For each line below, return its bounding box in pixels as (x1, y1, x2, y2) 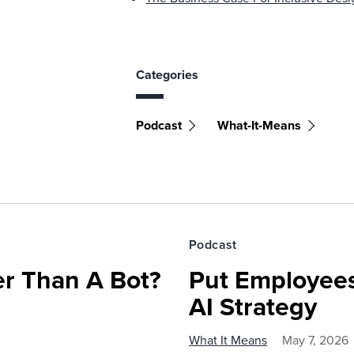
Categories (136, 66, 199, 84)
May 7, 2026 (282, 331, 348, 349)
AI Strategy (189, 288, 317, 326)
